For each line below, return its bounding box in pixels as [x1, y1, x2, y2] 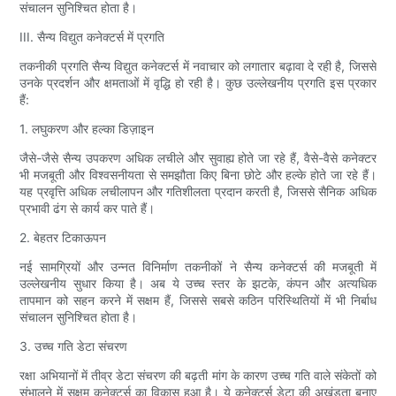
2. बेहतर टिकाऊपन [19, 230, 107, 246]
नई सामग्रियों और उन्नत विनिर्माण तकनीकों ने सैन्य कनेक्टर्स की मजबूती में [19, 259, 377, 275]
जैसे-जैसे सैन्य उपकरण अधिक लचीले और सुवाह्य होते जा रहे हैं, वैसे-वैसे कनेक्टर [19, 150, 377, 166]
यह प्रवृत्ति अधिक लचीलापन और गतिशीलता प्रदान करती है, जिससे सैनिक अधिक [19, 184, 377, 200]
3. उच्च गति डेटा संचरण [19, 339, 128, 354]
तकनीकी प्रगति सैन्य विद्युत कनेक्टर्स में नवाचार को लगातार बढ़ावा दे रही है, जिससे [19, 58, 377, 74]
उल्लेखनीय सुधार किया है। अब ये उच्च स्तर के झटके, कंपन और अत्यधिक [19, 276, 377, 292]
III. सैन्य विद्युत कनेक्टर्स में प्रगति [19, 29, 165, 45]
